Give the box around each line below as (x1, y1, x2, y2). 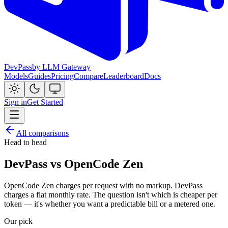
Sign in (4, 98, 27, 107)
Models (4, 72, 28, 81)
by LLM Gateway (32, 63, 91, 72)
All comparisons (16, 129, 69, 138)
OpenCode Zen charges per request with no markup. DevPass (4, 181, 203, 190)
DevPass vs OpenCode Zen (4, 157, 143, 171)
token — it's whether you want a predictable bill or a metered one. (4, 199, 215, 209)
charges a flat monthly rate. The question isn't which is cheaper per (4, 190, 217, 199)
